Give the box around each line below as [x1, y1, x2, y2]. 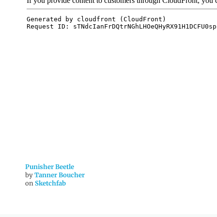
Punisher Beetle [25, 163, 74, 171]
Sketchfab [35, 179, 66, 188]
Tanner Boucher [34, 171, 85, 180]
